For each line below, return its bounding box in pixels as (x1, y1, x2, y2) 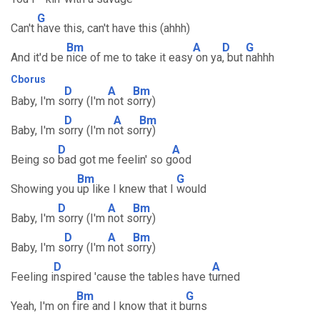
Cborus (11, 74, 46, 85)
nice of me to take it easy (66, 51, 193, 64)
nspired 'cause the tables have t (54, 270, 212, 284)
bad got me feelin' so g (58, 153, 172, 166)
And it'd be (11, 51, 66, 64)
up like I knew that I (77, 182, 176, 196)
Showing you (11, 182, 77, 196)
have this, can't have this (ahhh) (37, 21, 190, 35)
